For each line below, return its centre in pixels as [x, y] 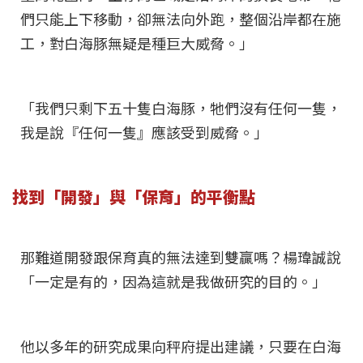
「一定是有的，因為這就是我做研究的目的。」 [173, 283]
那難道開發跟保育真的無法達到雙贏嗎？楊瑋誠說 [181, 259]
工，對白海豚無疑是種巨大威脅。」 [137, 45]
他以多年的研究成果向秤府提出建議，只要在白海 [181, 348]
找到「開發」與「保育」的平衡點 [134, 197]
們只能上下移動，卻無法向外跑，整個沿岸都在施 [181, 21]
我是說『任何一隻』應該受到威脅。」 [144, 134]
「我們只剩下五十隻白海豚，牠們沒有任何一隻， [181, 110]
